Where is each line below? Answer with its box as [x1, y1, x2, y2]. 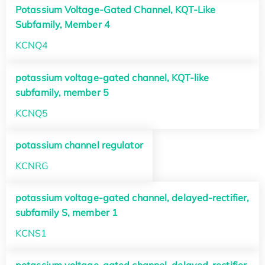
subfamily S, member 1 [15, 206, 118, 219]
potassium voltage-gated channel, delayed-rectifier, [15, 192, 250, 204]
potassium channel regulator [15, 138, 143, 151]
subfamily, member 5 [15, 86, 109, 98]
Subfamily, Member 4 [15, 18, 110, 31]
